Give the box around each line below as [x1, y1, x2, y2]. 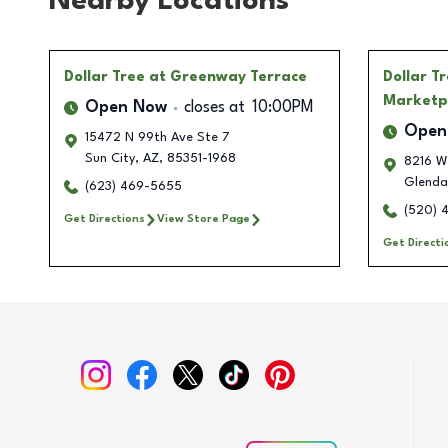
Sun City [85, 152, 135, 166]
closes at [184, 100, 245, 117]
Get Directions [64, 213, 145, 226]
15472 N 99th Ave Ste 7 [85, 131, 230, 145]
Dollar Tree [64, 70, 145, 85]
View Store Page [157, 213, 250, 226]
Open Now [85, 100, 167, 117]
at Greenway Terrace [149, 70, 307, 85]
